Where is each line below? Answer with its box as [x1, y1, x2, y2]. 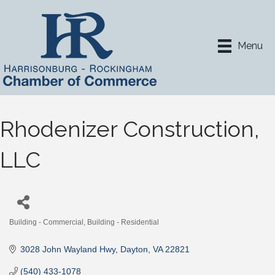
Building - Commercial [9, 218, 83, 227]
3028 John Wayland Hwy [20, 244, 115, 254]
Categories [9, 226, 52, 236]
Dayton [120, 244, 148, 254]
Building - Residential [87, 218, 159, 227]
